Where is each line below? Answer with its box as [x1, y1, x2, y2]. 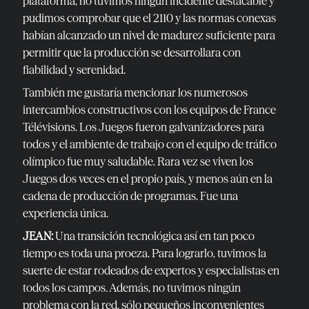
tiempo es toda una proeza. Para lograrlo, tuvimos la [23, 246, 266, 260]
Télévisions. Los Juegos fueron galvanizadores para [23, 119, 264, 134]
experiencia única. [23, 206, 108, 220]
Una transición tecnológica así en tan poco [53, 228, 255, 243]
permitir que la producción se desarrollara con [23, 45, 241, 59]
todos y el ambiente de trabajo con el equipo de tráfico [23, 137, 277, 151]
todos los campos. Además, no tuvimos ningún [23, 280, 241, 295]
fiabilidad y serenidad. [23, 62, 126, 77]
